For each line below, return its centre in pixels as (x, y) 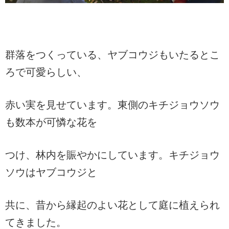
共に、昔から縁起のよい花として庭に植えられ (112, 205)
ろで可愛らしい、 (46, 72)
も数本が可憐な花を (51, 122)
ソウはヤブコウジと (51, 172)
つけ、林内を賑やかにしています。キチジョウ (112, 155)
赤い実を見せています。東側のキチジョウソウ (112, 105)
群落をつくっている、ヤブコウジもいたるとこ (112, 54)
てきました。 (36, 222)
